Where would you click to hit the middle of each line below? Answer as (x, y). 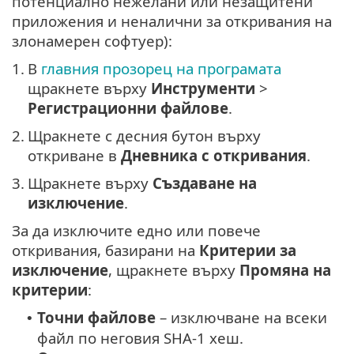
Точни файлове (96, 318)
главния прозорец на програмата (161, 69)
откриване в (74, 156)
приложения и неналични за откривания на (172, 21)
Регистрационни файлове (128, 108)
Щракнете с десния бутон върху (144, 136)
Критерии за (248, 250)
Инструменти (203, 88)
